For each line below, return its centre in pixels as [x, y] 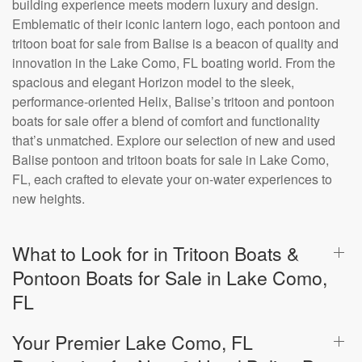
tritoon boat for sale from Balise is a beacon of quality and [175, 43]
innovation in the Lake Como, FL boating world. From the [174, 63]
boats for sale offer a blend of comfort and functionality [166, 121]
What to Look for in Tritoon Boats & [156, 253]
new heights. [48, 198]
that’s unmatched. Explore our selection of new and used [174, 140]
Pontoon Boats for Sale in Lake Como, [170, 277]
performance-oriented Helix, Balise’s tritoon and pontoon [173, 101]
